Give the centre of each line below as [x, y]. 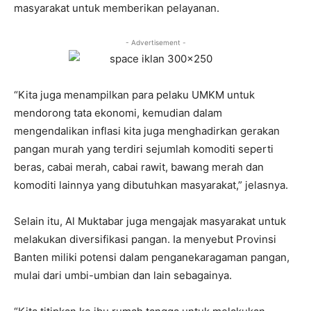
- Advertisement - [155, 43]
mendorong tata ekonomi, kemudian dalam [118, 113]
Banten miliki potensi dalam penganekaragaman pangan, [152, 258]
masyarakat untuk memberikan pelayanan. [117, 8]
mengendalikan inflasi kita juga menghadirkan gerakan [147, 131]
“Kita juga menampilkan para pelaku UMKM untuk [134, 95]
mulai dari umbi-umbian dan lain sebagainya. [123, 276]
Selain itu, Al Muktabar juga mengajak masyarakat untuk [150, 221]
